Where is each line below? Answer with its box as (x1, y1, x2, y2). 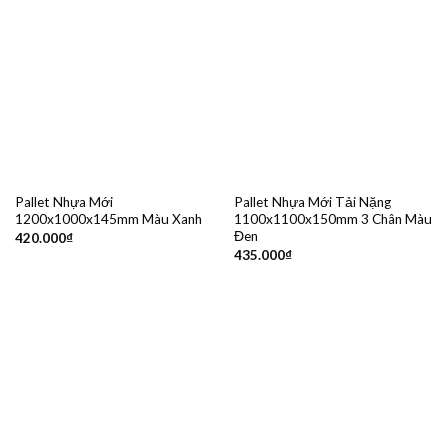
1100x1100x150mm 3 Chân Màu (233, 211, 432, 228)
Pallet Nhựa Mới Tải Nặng (233, 194, 391, 211)
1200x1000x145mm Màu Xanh (14, 211, 202, 228)
